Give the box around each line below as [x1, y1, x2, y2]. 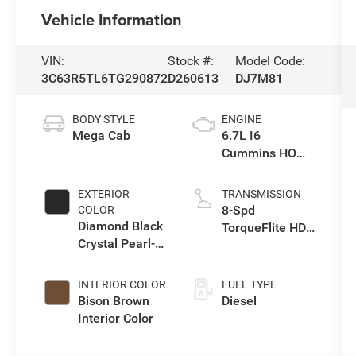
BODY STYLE [72, 112, 136, 126]
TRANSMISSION [221, 187, 301, 200]
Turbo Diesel [221, 162, 293, 178]
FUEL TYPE [221, 277, 277, 291]
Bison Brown [78, 292, 150, 308]
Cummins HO [221, 145, 296, 161]
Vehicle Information [41, 7, 183, 31]
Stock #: [168, 52, 215, 68]
